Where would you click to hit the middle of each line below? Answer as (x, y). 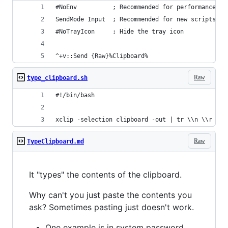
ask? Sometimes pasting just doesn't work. (111, 207)
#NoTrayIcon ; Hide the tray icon (120, 32)
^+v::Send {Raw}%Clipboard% (102, 56)
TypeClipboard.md (55, 141)
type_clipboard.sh (57, 78)
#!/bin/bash (75, 95)
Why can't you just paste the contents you (110, 195)
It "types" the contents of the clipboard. (105, 175)
